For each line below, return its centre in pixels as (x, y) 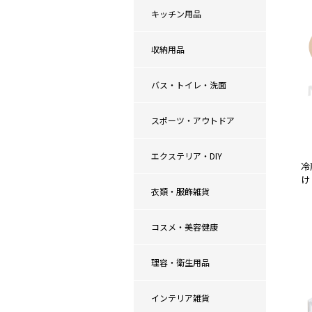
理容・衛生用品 (180, 262)
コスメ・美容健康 (185, 227)
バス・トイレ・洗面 (189, 85)
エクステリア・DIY (187, 156)
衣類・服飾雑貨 (180, 191)
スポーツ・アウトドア (193, 120)
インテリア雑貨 (180, 298)
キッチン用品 (176, 14)
